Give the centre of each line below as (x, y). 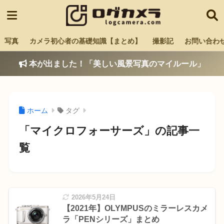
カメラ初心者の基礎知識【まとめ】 (85, 41)
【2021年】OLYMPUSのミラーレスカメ (135, 208)
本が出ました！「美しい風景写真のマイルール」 (116, 64)
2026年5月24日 (93, 197)
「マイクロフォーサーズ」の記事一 (109, 131)
